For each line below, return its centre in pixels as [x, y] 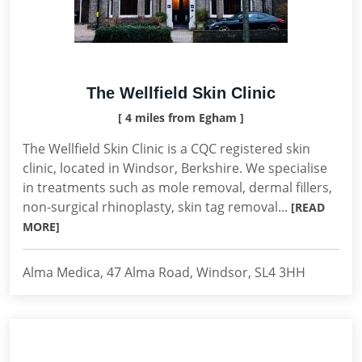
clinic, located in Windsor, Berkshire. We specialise [175, 168]
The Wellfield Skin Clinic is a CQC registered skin [166, 149]
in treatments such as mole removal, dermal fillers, [177, 187]
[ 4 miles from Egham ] [181, 118]
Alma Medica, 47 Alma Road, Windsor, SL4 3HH [164, 272]
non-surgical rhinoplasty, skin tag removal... [157, 207]
